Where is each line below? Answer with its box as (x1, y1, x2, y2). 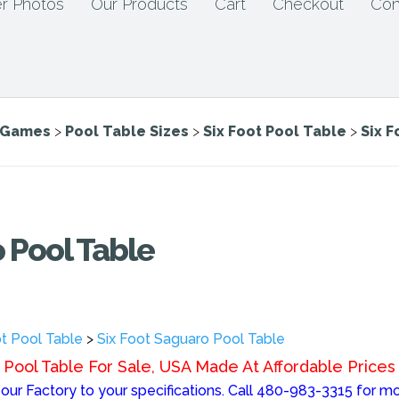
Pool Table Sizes (65, 123, 189, 140)
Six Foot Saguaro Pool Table (97, 330, 285, 347)
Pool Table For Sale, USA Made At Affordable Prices (4, 356, 395, 376)
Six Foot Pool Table (203, 123, 346, 140)
